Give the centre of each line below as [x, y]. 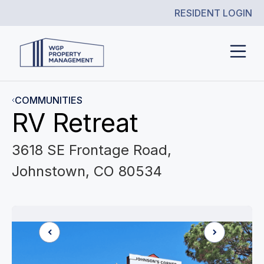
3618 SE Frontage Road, [92, 150]
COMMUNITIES [49, 100]
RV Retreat [75, 123]
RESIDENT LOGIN [213, 13]
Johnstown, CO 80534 [87, 171]
